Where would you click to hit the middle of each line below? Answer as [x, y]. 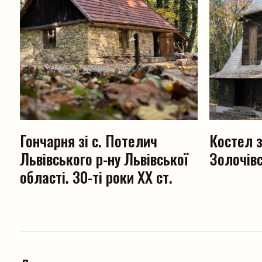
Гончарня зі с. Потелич [89, 141]
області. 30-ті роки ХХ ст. [96, 177]
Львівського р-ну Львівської [104, 159]
